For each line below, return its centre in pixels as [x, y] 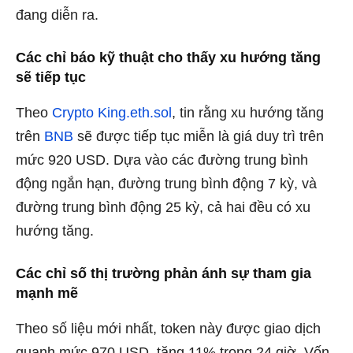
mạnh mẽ [47, 293]
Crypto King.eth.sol [112, 112]
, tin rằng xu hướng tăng [248, 112]
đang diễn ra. [57, 15]
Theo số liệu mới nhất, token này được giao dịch [168, 328]
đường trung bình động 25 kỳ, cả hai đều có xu [163, 207]
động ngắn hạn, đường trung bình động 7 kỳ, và [166, 183]
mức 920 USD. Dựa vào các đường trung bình [162, 160]
